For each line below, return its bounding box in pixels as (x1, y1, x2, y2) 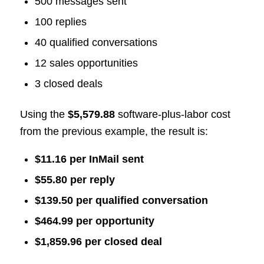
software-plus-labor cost (114, 108, 230, 120)
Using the (19, 108, 68, 120)
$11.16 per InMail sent (34, 153, 144, 165)
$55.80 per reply (34, 173, 115, 186)
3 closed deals (34, 77, 103, 90)
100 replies (34, 15, 87, 28)
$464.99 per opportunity (34, 214, 154, 227)
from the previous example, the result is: (19, 125, 208, 137)
